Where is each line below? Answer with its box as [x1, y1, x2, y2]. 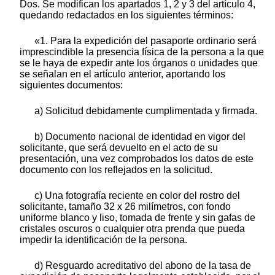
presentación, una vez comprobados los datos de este [20, 153, 254, 164]
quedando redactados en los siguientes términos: [20, 9, 233, 20]
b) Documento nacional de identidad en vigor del [34, 131, 246, 142]
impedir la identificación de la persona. [20, 234, 187, 245]
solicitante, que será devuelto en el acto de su [20, 142, 218, 153]
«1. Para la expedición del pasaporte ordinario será [34, 35, 257, 46]
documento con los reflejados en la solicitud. [20, 164, 212, 175]
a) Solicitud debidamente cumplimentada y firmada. [34, 105, 257, 116]
